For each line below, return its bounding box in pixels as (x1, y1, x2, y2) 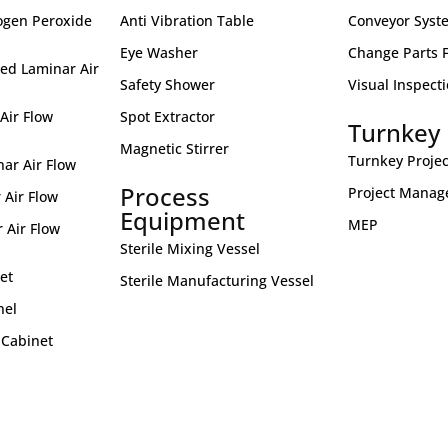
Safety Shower (119, 75, 215, 94)
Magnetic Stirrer (119, 139, 229, 158)
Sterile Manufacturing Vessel (119, 271, 314, 290)
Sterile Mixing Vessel (119, 239, 260, 258)
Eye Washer (119, 43, 198, 62)
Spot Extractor (119, 107, 215, 126)
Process (119, 180, 210, 213)
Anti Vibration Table (119, 11, 254, 30)
